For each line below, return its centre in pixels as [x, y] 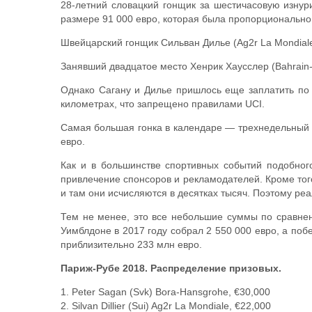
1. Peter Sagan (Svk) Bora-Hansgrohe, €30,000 [165, 292]
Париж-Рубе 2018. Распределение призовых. [171, 268]
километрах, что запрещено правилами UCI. [163, 104]
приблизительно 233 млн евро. [131, 244]
